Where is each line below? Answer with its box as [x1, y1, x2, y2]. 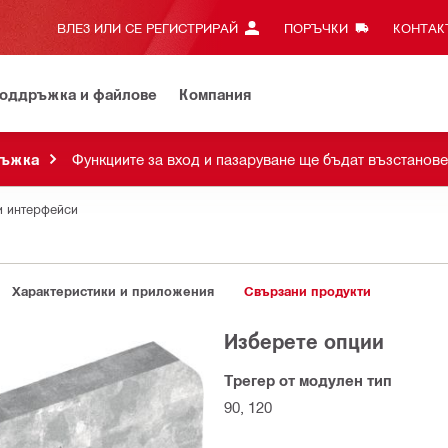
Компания [179, 84, 251, 103]
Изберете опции [224, 329, 384, 353]
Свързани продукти [244, 283, 371, 299]
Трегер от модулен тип [224, 371, 392, 389]
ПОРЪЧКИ [283, 20, 348, 35]
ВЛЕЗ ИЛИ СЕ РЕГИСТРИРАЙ [57, 20, 238, 35]
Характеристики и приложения [12, 283, 214, 299]
